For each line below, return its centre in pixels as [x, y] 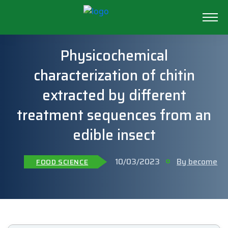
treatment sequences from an [114, 115]
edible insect [114, 135]
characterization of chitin [114, 75]
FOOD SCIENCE [62, 162]
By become [197, 162]
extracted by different [114, 95]
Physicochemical [114, 55]
